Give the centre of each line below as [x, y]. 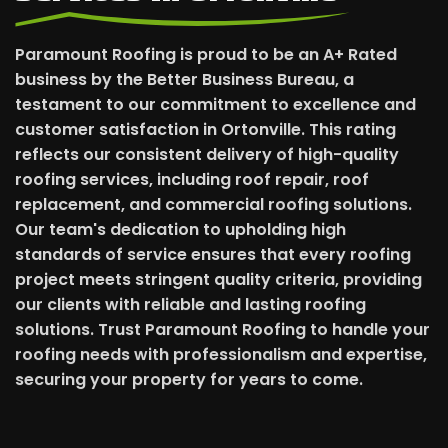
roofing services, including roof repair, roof [192, 179]
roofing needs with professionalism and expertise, [221, 354]
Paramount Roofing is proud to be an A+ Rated [206, 54]
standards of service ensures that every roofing [213, 254]
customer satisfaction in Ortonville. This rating [205, 129]
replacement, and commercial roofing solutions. [213, 204]
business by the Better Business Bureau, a [184, 79]
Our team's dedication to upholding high [180, 229]
